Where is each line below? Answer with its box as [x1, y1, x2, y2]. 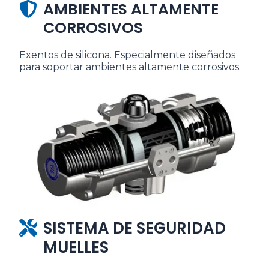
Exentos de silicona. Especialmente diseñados [19, 49, 235, 61]
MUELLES [43, 237, 109, 259]
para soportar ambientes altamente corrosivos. [19, 61, 241, 73]
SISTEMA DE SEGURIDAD [43, 217, 226, 240]
